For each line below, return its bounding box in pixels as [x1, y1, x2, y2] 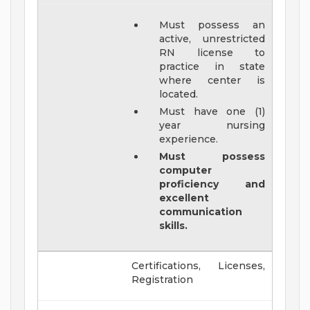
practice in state [159, 60, 265, 73]
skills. [159, 219, 191, 232]
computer [159, 164, 212, 177]
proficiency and [159, 178, 265, 191]
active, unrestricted [159, 33, 265, 46]
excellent [159, 192, 210, 205]
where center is [159, 74, 265, 87]
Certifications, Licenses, [131, 259, 265, 273]
